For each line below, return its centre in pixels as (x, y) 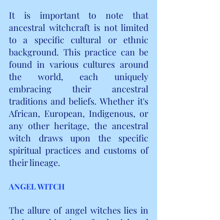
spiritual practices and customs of (79, 150)
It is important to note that (79, 15)
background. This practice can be (79, 52)
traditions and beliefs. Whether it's (79, 101)
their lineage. (35, 162)
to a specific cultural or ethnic (79, 40)
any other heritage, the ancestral (79, 125)
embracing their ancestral (79, 89)
